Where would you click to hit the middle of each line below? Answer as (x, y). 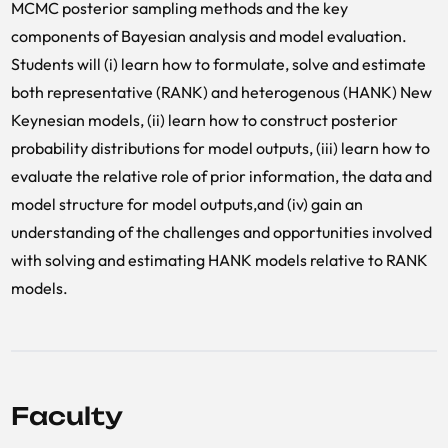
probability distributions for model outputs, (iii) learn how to (220, 148)
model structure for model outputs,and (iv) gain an (187, 204)
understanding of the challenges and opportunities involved (221, 232)
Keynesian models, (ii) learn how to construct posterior (204, 120)
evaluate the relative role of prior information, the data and (221, 176)
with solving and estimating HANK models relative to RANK (219, 260)
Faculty (67, 416)
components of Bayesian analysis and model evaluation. (209, 36)
